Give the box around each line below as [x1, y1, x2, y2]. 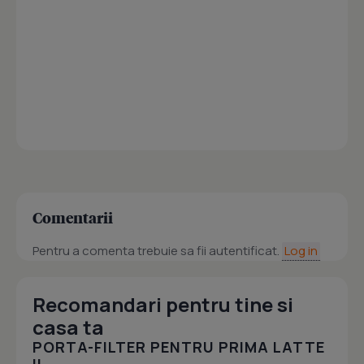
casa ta [32, 314, 104, 340]
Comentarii [32, 208, 113, 227]
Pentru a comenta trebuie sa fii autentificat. [32, 242, 282, 259]
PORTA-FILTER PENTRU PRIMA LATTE [32, 337, 325, 357]
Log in [284, 242, 318, 259]
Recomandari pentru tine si [32, 291, 293, 318]
